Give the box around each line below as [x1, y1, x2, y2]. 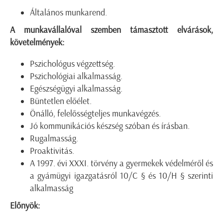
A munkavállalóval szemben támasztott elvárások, [10, 24, 213, 36]
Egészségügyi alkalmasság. [30, 83, 122, 95]
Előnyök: [10, 200, 40, 212]
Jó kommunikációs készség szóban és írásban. [30, 120, 190, 132]
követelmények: [10, 37, 64, 48]
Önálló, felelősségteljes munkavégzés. [30, 108, 161, 119]
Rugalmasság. [30, 133, 78, 144]
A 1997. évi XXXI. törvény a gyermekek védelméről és [30, 158, 213, 169]
